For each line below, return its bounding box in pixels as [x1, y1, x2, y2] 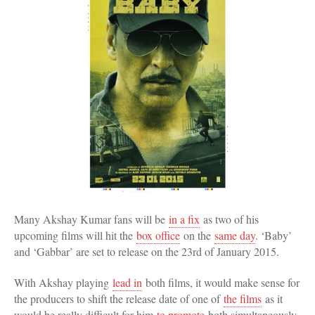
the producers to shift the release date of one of [14, 291, 224, 307]
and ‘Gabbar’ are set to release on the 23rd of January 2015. [14, 244, 279, 259]
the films [224, 291, 262, 307]
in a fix [169, 212, 200, 227]
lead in [112, 275, 142, 290]
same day [214, 228, 255, 243]
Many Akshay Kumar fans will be [14, 212, 169, 227]
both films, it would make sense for [142, 275, 300, 290]
